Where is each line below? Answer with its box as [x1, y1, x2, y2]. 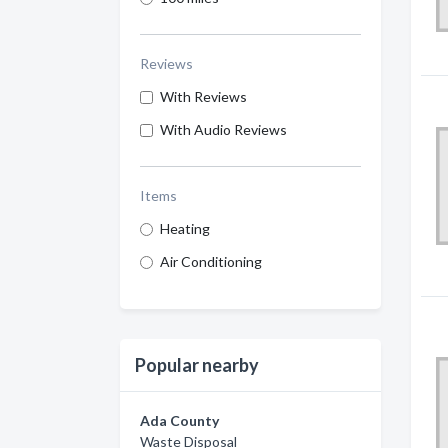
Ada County [140, 412, 219, 429]
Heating [160, 220, 210, 237]
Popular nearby [135, 354, 259, 376]
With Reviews [160, 88, 247, 105]
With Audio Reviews [160, 121, 287, 138]
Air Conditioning [160, 253, 262, 270]
